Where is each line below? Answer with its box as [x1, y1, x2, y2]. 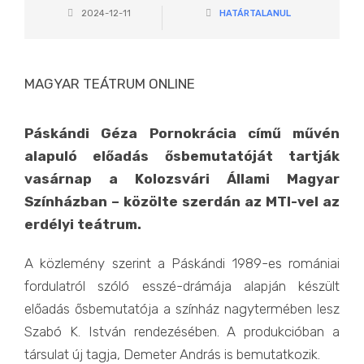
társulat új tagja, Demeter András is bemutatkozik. [24, 346, 320, 362]
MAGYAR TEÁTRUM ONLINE [24, 76, 195, 92]
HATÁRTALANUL [219, 8, 291, 19]
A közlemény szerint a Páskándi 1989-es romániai [24, 255, 340, 271]
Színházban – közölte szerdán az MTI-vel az [24, 193, 340, 210]
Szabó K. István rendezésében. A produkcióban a [24, 323, 340, 340]
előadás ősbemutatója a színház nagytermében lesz [24, 301, 340, 317]
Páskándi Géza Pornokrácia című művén [24, 125, 340, 141]
